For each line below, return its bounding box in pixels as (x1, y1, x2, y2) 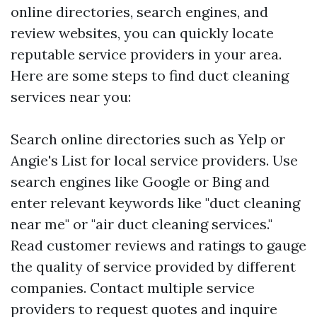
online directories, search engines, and (11, 3, 268, 21)
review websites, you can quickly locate (11, 24, 274, 42)
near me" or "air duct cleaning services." (11, 215, 272, 233)
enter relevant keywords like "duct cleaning (11, 194, 300, 212)
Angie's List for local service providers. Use (11, 151, 298, 169)
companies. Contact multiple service (11, 279, 255, 296)
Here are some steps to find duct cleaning (11, 67, 289, 84)
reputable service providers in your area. (11, 45, 282, 63)
